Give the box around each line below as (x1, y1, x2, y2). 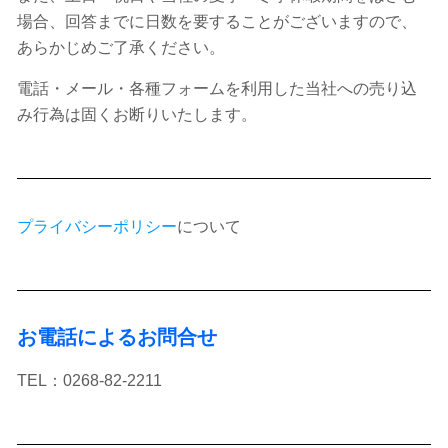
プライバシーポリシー (17, 218, 177, 235)
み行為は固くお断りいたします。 (17, 106, 257, 123)
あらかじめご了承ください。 (17, 39, 225, 56)
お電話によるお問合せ (17, 326, 217, 348)
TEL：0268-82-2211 (17, 372, 162, 389)
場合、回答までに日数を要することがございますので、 (17, 13, 417, 30)
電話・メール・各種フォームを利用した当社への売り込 (17, 80, 417, 97)
